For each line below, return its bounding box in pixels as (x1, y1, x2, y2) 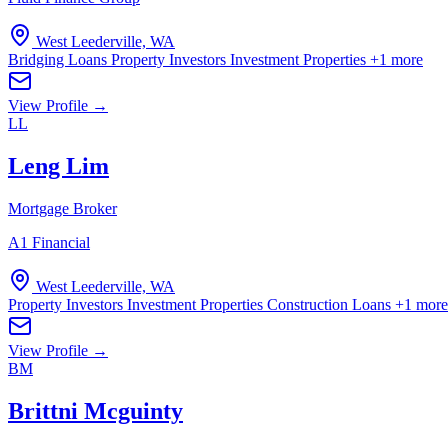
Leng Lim (8, 153, 109, 180)
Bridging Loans (8, 51, 111, 69)
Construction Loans (267, 296, 395, 313)
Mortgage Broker (8, 200, 117, 217)
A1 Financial (8, 234, 90, 251)
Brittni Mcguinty (8, 397, 183, 424)
